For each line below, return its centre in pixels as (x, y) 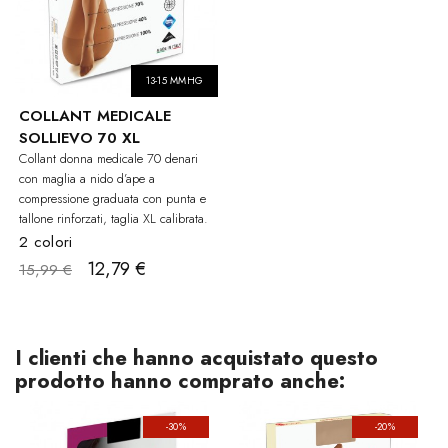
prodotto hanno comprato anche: (180, 380)
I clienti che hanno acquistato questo (196, 357)
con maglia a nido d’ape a (87, 179)
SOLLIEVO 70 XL (79, 138)
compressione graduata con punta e (112, 199)
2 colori (46, 242)
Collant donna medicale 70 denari (108, 159)
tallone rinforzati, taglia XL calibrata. (113, 219)
